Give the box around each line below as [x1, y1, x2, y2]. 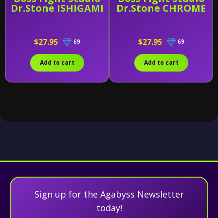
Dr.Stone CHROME [116, 1, 206, 15]
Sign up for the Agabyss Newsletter [34, 188, 184, 200]
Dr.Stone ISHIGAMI [10, 1, 104, 15]
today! [96, 202, 122, 214]
